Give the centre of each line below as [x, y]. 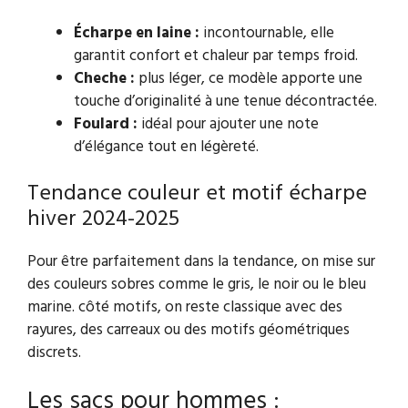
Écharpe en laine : [137, 33]
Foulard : [106, 124]
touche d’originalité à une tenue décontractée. [225, 101]
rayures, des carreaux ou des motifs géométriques [189, 331]
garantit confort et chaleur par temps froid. [216, 56]
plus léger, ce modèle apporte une [249, 78]
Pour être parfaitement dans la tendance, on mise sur [201, 262]
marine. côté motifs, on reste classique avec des [185, 308]
